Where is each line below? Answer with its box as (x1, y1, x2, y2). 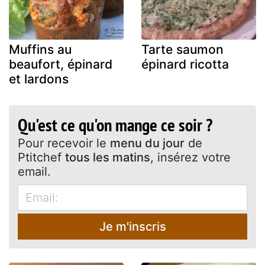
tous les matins (65, 150, 150, 164)
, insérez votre (150, 150, 231, 164)
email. (18, 164, 51, 179)
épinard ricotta (141, 56, 229, 72)
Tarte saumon (141, 41, 224, 57)
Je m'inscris (99, 219, 166, 234)
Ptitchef (18, 150, 65, 164)
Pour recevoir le (18, 135, 110, 150)
